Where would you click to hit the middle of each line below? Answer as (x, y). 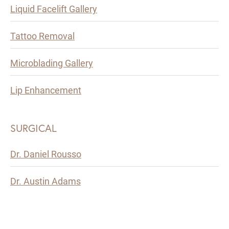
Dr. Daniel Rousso (46, 154)
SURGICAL (33, 128)
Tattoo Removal (42, 36)
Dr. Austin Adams (45, 181)
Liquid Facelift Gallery (54, 9)
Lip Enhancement (46, 90)
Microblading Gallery (52, 63)
